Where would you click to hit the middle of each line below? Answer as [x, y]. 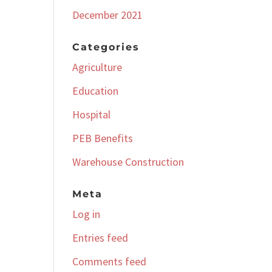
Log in [87, 214]
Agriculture [97, 67]
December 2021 [108, 15]
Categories [106, 47]
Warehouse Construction [128, 162]
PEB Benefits [103, 138]
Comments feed [110, 261]
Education [96, 91]
